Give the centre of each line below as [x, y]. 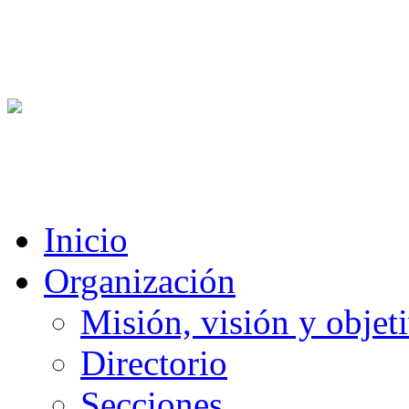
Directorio [154, 363]
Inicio [86, 240]
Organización [140, 281]
